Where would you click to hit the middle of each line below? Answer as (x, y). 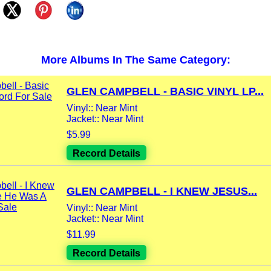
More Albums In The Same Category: (135, 60)
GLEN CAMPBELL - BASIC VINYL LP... (165, 92)
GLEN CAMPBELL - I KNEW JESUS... (162, 191)
